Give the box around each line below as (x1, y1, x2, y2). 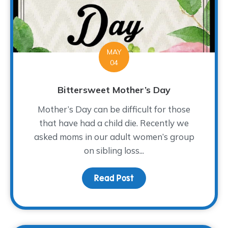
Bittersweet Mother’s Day (58, 83, 170, 96)
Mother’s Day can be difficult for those (38, 103, 190, 115)
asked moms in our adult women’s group (34, 131, 194, 142)
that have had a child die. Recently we (39, 117, 189, 128)
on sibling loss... (84, 145, 144, 156)
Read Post (94, 173, 134, 183)
